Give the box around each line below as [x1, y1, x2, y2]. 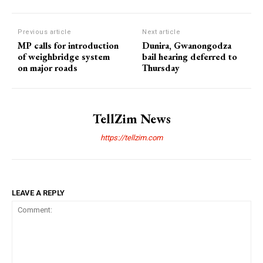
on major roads [18, 61, 77, 74]
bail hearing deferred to [142, 50, 238, 63]
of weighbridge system [18, 50, 110, 63]
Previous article [18, 28, 71, 36]
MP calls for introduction [18, 39, 119, 52]
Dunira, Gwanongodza [142, 39, 232, 52]
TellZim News [92, 110, 171, 127]
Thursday [142, 61, 180, 74]
